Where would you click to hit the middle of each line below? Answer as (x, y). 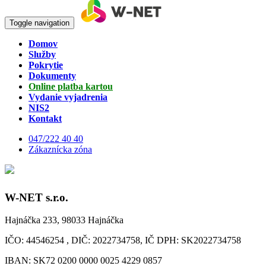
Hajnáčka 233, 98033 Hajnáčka (64, 220)
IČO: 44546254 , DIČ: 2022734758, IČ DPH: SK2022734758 (123, 240)
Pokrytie (46, 65)
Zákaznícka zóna (60, 149)
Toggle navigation (39, 23)
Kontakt (45, 118)
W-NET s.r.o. (37, 197)
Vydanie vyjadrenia (68, 97)
